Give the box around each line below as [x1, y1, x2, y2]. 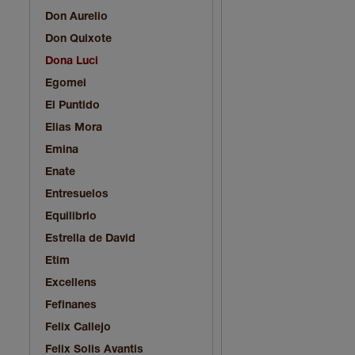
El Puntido [45, 100, 100, 111]
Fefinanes [45, 300, 97, 311]
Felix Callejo [45, 322, 111, 333]
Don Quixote [45, 33, 112, 44]
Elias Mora [45, 122, 102, 133]
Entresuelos [45, 189, 109, 200]
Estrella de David [45, 233, 136, 244]
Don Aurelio [45, 11, 108, 22]
